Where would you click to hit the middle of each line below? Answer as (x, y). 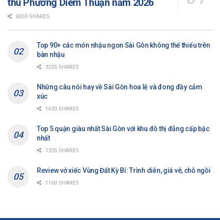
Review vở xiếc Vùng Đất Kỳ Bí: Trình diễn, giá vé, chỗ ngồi (124, 171)
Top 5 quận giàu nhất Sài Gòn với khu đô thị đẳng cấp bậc (123, 129)
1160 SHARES (61, 183)
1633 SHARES (61, 109)
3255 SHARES (61, 67)
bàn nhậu (51, 55)
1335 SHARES (61, 151)
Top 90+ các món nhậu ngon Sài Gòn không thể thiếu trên (124, 45)
